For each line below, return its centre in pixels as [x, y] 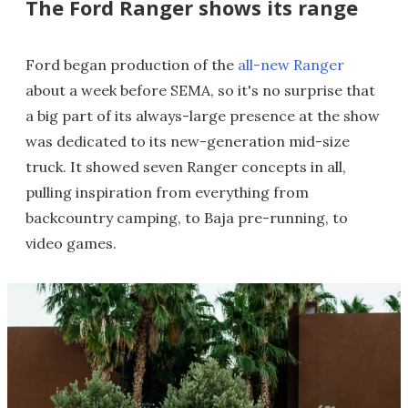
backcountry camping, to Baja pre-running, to [187, 218]
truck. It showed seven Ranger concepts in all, [186, 167]
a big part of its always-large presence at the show [203, 116]
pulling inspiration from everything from [167, 192]
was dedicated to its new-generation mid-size [188, 141]
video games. [71, 243]
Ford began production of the [132, 65]
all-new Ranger [291, 65]
